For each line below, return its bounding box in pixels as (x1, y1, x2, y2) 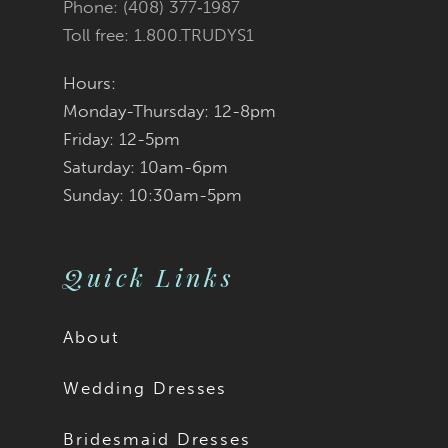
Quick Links (63, 260, 235, 294)
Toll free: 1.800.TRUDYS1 (63, 25, 255, 46)
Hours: (63, 73, 117, 94)
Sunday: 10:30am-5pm (63, 185, 243, 206)
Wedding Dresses (63, 378, 228, 399)
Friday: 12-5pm (63, 129, 181, 150)
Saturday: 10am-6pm (63, 157, 229, 178)
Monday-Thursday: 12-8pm (63, 101, 277, 122)
